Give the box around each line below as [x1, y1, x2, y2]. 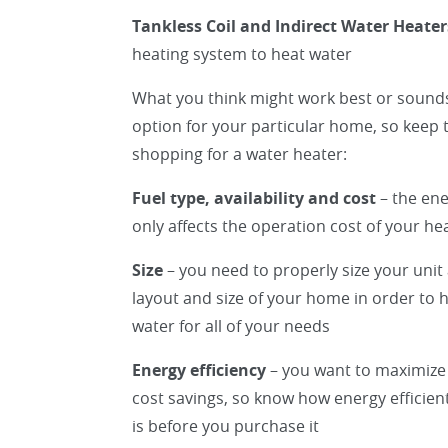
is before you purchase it [132, 415, 319, 437]
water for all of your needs [132, 315, 330, 337]
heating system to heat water [132, 43, 352, 65]
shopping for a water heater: [132, 143, 347, 165]
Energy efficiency [132, 359, 266, 381]
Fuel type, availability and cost [132, 187, 376, 209]
